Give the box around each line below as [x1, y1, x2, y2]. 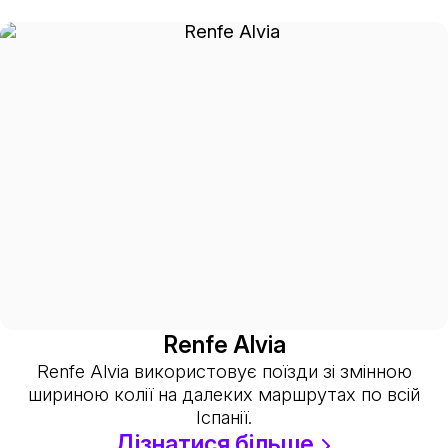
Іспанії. [196, 406, 252, 429]
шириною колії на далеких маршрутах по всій [28, 383, 420, 406]
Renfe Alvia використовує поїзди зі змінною [36, 360, 412, 383]
